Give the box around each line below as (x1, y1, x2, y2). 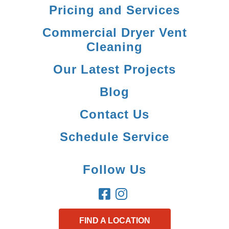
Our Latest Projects (53, 62, 176, 76)
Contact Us (80, 107, 149, 121)
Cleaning (86, 40, 143, 54)
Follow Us (83, 163, 146, 176)
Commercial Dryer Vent (42, 26, 187, 39)
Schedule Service (60, 130, 169, 144)
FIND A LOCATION (79, 216, 150, 225)
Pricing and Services (49, 3, 180, 17)
